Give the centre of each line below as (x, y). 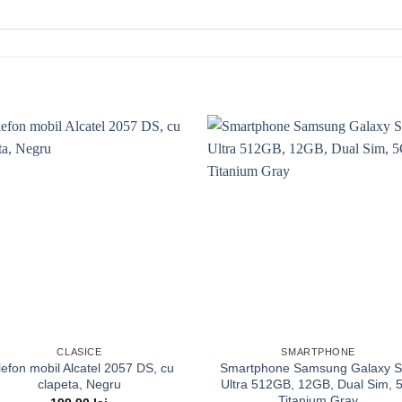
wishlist (158, 177)
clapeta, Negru (79, 385)
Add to (159, 165)
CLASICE (79, 352)
